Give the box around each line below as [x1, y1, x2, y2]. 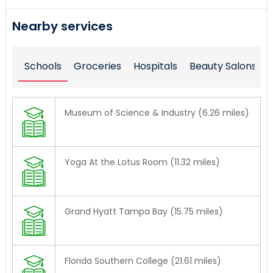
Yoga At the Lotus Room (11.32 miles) [64, 156, 220, 169]
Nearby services [12, 18, 113, 35]
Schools [24, 59, 62, 74]
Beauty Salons [189, 59, 257, 74]
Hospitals [133, 59, 177, 74]
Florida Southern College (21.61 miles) [64, 255, 221, 268]
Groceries [73, 59, 121, 74]
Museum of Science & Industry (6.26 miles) [64, 107, 249, 119]
